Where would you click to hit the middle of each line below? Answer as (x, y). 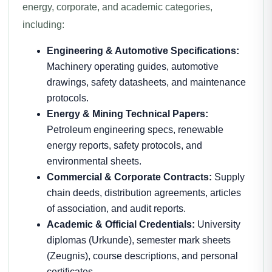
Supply (228, 177)
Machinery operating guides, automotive (133, 66)
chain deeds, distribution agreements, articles (144, 193)
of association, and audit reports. (116, 209)
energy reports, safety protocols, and (124, 145)
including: (43, 25)
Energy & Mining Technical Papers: (127, 114)
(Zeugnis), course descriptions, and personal (142, 256)
